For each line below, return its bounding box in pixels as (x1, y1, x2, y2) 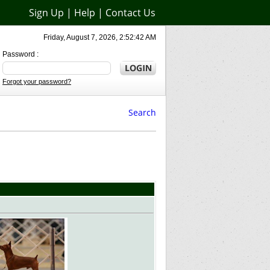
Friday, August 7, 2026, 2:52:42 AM (43, 33, 156, 42)
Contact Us (105, 6, 155, 19)
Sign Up (29, 6, 64, 19)
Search (128, 107, 156, 118)
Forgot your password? (2, 78, 71, 85)
